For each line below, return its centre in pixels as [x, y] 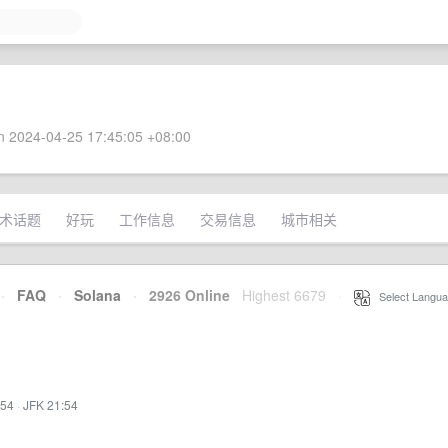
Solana [97, 295]
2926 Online [183, 295]
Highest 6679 [284, 295]
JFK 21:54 [50, 404]
